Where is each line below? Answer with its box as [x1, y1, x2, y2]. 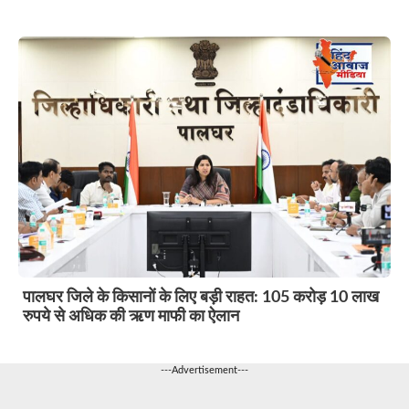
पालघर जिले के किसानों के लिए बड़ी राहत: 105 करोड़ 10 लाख [23, 289, 379, 307]
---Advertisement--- [161, 365, 248, 376]
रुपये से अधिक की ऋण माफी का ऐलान [23, 309, 239, 326]
